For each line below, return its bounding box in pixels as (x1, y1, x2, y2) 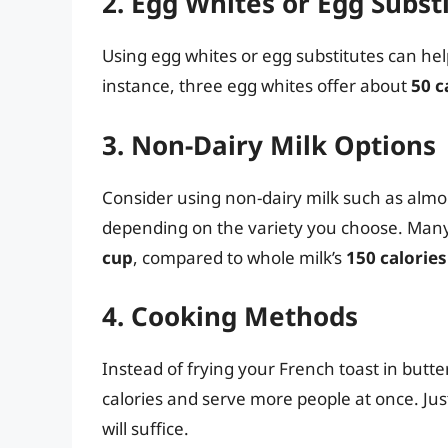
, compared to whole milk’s (133, 245, 346, 269)
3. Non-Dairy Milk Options (102, 126, 436, 163)
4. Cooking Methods (102, 298, 358, 335)
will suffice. (102, 417, 189, 441)
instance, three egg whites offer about (102, 74, 411, 98)
